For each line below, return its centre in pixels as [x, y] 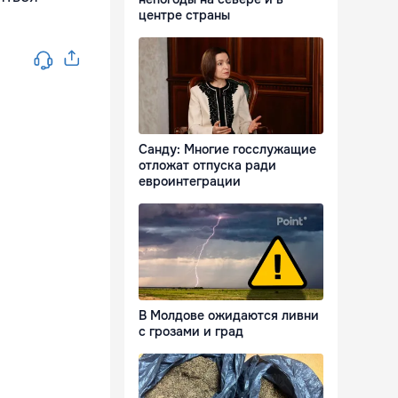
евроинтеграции [190, 182]
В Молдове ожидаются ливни [229, 316]
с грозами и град [191, 332]
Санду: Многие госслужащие [227, 150]
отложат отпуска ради [207, 166]
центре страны [184, 16]
